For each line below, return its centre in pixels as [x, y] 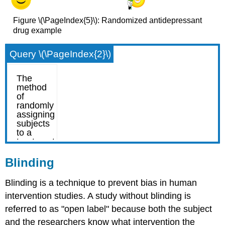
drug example [37, 30]
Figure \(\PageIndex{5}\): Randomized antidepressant [107, 20]
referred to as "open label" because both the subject [109, 209]
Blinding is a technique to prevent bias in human [101, 183]
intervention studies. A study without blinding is [98, 196]
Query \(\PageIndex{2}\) [61, 54]
